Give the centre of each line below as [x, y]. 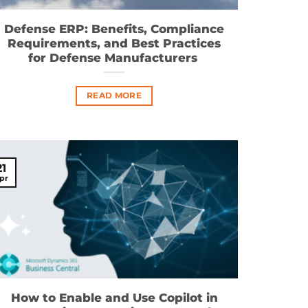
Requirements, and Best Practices [114, 44]
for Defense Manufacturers [114, 58]
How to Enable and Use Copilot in [114, 298]
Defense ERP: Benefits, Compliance [114, 29]
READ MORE [114, 95]
